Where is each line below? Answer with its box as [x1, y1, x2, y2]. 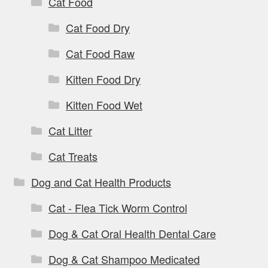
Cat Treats [48, 148, 98, 164]
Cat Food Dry [65, 19, 130, 35]
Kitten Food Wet [65, 96, 142, 112]
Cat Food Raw [65, 45, 135, 61]
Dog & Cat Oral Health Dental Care [48, 225, 216, 241]
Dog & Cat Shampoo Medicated [48, 251, 200, 267]
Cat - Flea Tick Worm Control [48, 199, 187, 215]
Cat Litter [48, 122, 92, 138]
